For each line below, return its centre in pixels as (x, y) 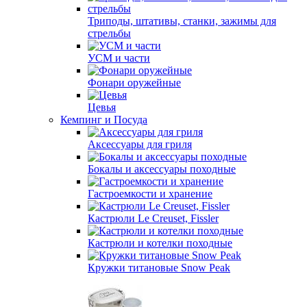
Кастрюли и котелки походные (160, 243)
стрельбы (109, 33)
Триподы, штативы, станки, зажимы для (182, 21)
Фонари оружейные (134, 83)
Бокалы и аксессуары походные (162, 169)
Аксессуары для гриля (140, 144)
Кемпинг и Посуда (104, 120)
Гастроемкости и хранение (150, 194)
